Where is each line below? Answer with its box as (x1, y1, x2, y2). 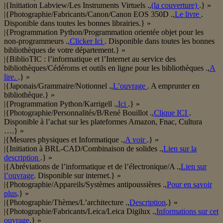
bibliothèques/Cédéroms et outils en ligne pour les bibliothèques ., (4, 64, 210, 73)
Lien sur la (163, 144, 197, 153)
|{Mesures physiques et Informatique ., (4, 135, 125, 144)
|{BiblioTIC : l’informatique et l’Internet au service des (4, 55, 176, 64)
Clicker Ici (70, 37, 105, 46)
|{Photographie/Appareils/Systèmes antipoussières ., (4, 180, 167, 189)
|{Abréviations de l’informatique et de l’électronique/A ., (4, 162, 181, 171)
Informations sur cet (156, 207, 219, 216)
